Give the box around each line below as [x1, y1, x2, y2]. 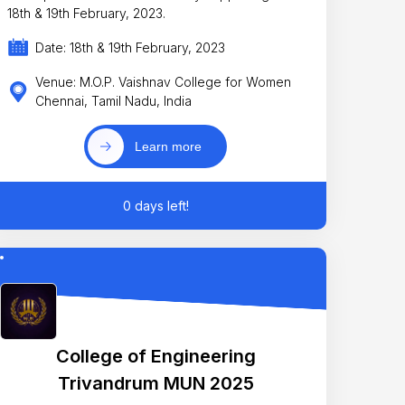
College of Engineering [55, 344, 256, 367]
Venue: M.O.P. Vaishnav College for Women [35, 74, 292, 90]
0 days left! [122, 198, 189, 214]
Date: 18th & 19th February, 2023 [35, 40, 226, 56]
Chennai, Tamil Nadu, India [35, 93, 193, 109]
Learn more [134, 138, 202, 154]
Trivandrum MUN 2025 [57, 372, 254, 394]
